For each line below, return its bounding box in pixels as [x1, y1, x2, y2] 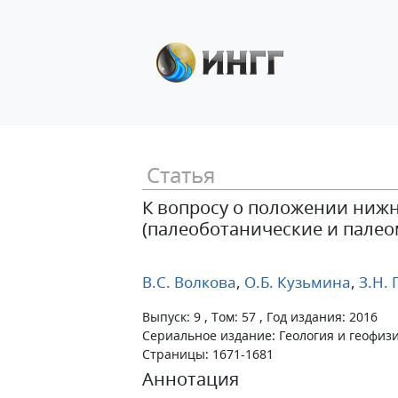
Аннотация [142, 367, 239, 391]
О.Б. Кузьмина [241, 272, 351, 292]
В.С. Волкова [142, 272, 236, 292]
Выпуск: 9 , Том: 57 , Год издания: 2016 [142, 308, 378, 325]
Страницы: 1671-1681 [142, 346, 274, 362]
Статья [147, 160, 215, 189]
